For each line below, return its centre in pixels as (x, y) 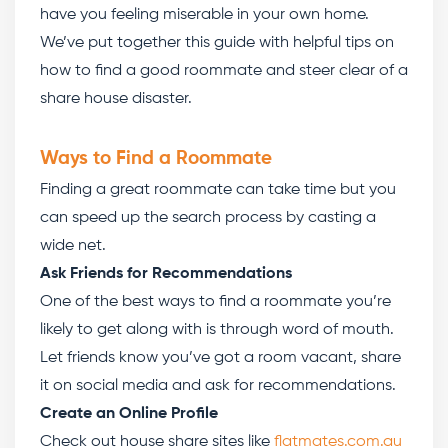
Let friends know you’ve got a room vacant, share (220, 358)
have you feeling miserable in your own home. (204, 15)
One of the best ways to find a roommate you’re (215, 302)
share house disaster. (116, 99)
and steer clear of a (335, 71)
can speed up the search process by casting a (208, 218)
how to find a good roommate (151, 71)
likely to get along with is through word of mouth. (217, 330)
